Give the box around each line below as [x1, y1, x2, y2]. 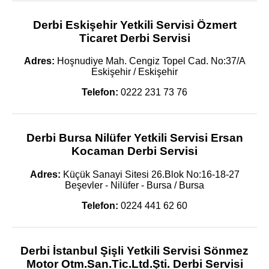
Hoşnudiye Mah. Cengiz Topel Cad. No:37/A [54, 56, 246, 67]
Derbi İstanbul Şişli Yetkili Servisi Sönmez [20, 244, 249, 258]
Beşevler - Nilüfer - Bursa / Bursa [65, 180, 204, 190]
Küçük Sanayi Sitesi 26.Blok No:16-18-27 [60, 169, 240, 180]
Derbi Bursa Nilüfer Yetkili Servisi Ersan [26, 131, 243, 145]
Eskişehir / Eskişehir [91, 67, 178, 77]
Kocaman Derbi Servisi [71, 145, 198, 158]
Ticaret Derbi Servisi [79, 31, 190, 44]
